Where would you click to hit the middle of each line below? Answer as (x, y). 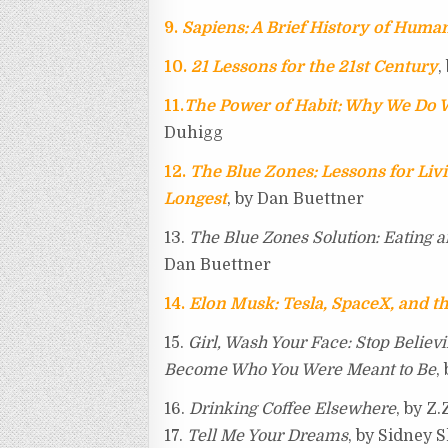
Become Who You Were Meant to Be (300, 370)
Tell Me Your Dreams (268, 436)
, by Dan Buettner (296, 199)
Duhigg (194, 133)
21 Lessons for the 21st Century (315, 67)
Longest (196, 199)
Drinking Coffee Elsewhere (293, 409)
